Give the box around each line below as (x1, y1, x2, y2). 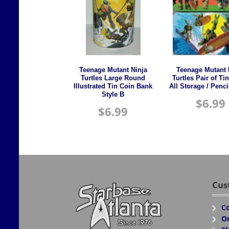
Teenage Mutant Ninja (79, 66, 147, 74)
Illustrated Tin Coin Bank (74, 83, 153, 90)
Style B (102, 91, 125, 99)
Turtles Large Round (81, 75, 146, 82)
